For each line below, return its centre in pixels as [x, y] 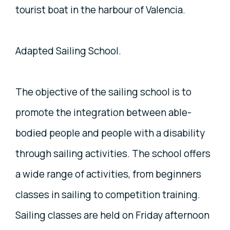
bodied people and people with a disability [110, 133]
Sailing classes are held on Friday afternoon [112, 215]
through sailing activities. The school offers [113, 153]
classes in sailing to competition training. [109, 194]
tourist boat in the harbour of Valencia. [100, 9]
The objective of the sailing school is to [103, 92]
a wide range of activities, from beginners [108, 174]
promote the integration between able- [103, 112]
